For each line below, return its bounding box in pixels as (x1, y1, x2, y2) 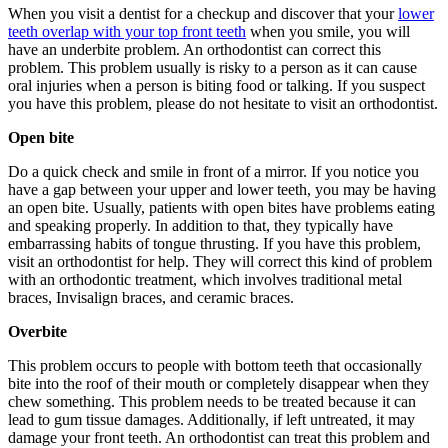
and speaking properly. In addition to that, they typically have (8, 216, 393, 234)
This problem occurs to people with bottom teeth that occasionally (8, 356, 422, 374)
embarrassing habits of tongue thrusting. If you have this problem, (8, 234, 421, 252)
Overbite (8, 322, 67, 340)
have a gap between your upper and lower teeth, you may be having (8, 180, 436, 198)
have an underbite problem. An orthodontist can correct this (8, 40, 381, 58)
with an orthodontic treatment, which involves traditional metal (8, 270, 402, 288)
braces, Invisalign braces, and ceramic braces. (8, 288, 294, 306)
